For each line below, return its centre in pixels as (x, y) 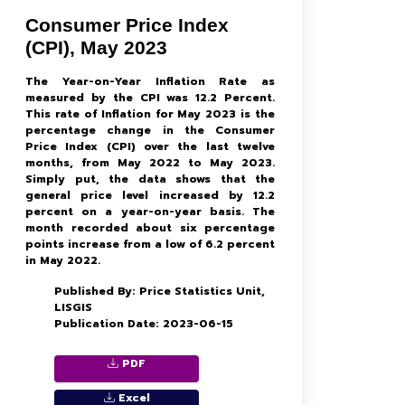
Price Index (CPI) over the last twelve (150, 146)
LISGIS (73, 307)
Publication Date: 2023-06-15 (144, 324)
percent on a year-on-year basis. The (150, 212)
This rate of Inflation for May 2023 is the (150, 114)
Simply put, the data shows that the (150, 179)
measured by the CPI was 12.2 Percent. (150, 98)
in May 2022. (63, 260)
